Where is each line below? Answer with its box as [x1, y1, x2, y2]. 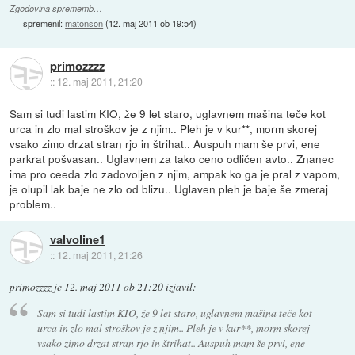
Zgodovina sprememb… [10, 2, 103, 14]
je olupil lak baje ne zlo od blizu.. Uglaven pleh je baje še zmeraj [10, 180, 329, 197]
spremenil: [23, 16, 66, 29]
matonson [65, 16, 104, 29]
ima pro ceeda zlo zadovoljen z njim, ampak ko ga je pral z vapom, [10, 165, 341, 181]
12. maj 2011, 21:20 [56, 74, 143, 89]
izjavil [166, 279, 193, 294]
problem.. [10, 195, 57, 212]
